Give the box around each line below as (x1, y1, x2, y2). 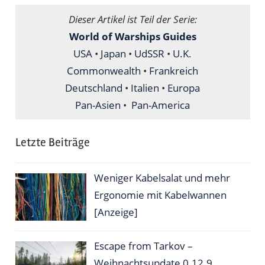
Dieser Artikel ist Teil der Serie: (68, 12, 197, 26)
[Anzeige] (94, 205, 138, 219)
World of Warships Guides (69, 29, 196, 43)
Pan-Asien (75, 98, 121, 112)
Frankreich (149, 63, 198, 77)
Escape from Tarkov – (94, 239, 193, 253)
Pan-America (131, 98, 190, 112)
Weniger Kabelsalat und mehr (94, 171, 231, 185)
